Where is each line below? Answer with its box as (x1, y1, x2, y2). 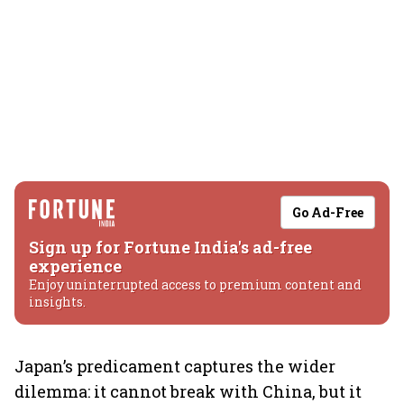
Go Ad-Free (292, 204, 363, 221)
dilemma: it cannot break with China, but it (14, 381, 362, 402)
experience (29, 255, 122, 277)
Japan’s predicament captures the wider (14, 355, 335, 377)
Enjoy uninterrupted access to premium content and (29, 276, 362, 293)
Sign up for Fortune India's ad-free (29, 236, 312, 258)
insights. (29, 293, 86, 310)
